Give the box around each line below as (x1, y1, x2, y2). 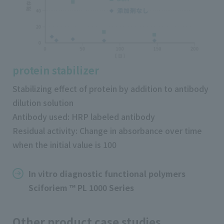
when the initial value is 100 (12, 138, 116, 150)
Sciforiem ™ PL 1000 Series (28, 181, 134, 193)
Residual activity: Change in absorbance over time (12, 124, 202, 136)
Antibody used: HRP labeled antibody (12, 110, 155, 122)
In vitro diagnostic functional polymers (28, 167, 185, 179)
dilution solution (12, 96, 73, 108)
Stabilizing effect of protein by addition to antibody (12, 82, 208, 94)
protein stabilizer (12, 62, 99, 77)
